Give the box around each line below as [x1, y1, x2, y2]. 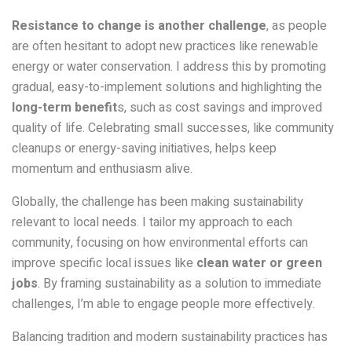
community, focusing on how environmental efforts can [12, 233, 308, 252]
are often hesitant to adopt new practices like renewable [12, 36, 318, 56]
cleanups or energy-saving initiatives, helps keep [12, 138, 277, 158]
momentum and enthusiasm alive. [12, 159, 192, 178]
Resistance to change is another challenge [12, 16, 266, 35]
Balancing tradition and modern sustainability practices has [12, 327, 328, 346]
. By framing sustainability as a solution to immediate [38, 273, 321, 293]
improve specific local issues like [12, 253, 193, 273]
